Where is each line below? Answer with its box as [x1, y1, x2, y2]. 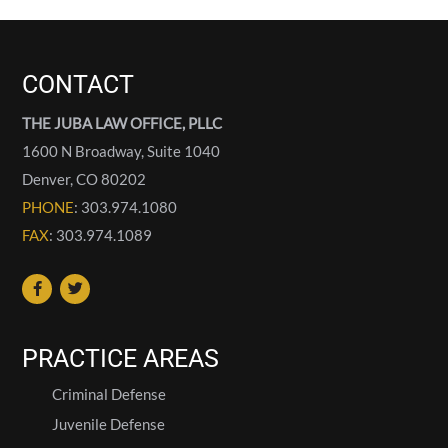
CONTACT [22, 70, 135, 100]
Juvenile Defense [52, 415, 166, 434]
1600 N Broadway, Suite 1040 [22, 142, 221, 161]
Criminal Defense [52, 385, 167, 404]
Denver [22, 170, 71, 189]
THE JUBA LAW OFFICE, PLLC [22, 114, 223, 133]
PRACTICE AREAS [22, 344, 220, 374]
